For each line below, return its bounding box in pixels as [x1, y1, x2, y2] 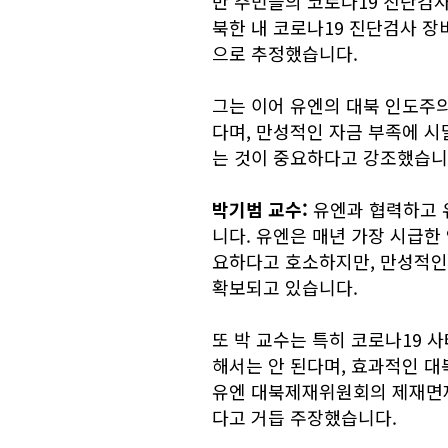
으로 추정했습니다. [212, 39, 358, 66]
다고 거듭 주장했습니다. [212, 403, 397, 430]
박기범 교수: [212, 195, 308, 222]
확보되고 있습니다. [212, 273, 358, 300]
